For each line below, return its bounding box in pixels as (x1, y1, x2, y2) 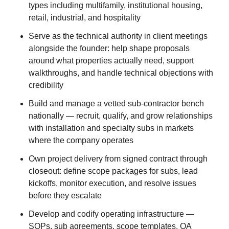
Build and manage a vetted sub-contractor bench (29, 99, 204, 108)
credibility (29, 81, 63, 89)
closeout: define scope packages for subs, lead (29, 167, 198, 175)
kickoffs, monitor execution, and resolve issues (29, 179, 196, 188)
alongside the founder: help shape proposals (29, 44, 190, 53)
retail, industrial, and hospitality (29, 13, 141, 22)
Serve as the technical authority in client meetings (29, 32, 208, 40)
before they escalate (29, 191, 102, 200)
